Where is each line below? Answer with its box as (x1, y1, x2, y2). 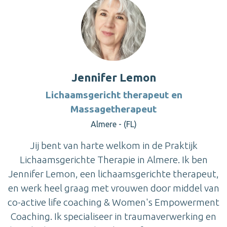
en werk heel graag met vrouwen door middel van (8, 182, 219, 194)
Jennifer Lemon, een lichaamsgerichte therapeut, (8, 168, 219, 180)
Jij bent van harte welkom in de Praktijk (29, 140, 198, 152)
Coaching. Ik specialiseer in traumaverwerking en (11, 211, 216, 222)
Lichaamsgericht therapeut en (45, 89, 182, 101)
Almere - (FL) (90, 120, 137, 129)
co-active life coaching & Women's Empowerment (8, 197, 219, 208)
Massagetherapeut (70, 103, 157, 115)
